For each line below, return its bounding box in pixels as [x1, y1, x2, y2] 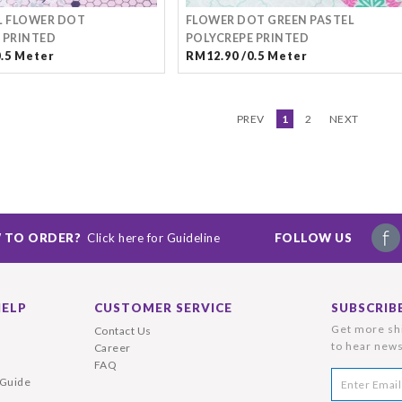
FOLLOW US [274, 231, 352, 245]
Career [93, 341, 131, 354]
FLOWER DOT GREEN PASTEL [185, 13, 354, 27]
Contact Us [93, 324, 152, 337]
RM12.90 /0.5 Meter [185, 49, 308, 63]
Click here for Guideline [87, 231, 220, 245]
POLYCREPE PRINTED [185, 31, 309, 45]
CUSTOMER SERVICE [93, 301, 232, 315]
